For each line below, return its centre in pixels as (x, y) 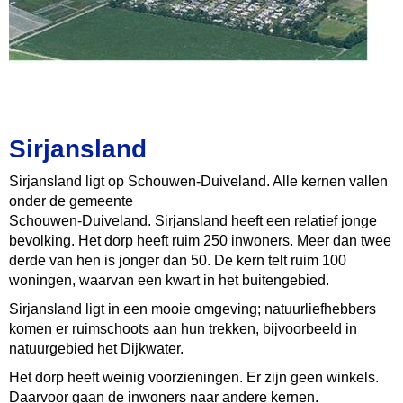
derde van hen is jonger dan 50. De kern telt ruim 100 (178, 260)
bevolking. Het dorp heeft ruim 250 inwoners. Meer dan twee (200, 241)
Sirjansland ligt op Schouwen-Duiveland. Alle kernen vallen (198, 181)
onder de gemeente (71, 201)
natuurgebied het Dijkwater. (96, 349)
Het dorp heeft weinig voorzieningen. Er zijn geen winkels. (194, 377)
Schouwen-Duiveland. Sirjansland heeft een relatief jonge (193, 221)
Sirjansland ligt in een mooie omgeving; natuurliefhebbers (193, 309)
